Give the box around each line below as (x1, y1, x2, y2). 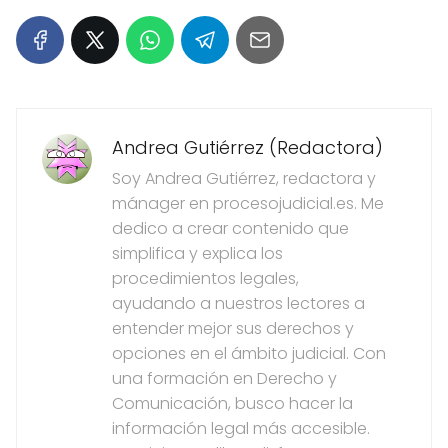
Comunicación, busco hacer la (112, 392, 353, 416)
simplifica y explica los (112, 242, 283, 266)
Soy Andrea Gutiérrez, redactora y (112, 167, 376, 191)
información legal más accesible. (112, 417, 370, 441)
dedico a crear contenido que (112, 217, 349, 241)
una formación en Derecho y (112, 367, 337, 391)
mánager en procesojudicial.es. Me (112, 192, 384, 216)
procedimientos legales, (112, 267, 299, 291)
